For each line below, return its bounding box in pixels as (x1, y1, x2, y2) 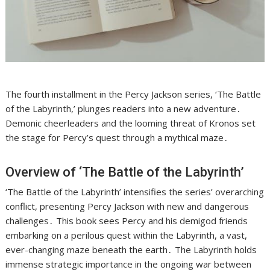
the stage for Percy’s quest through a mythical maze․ (5, 131, 229, 144)
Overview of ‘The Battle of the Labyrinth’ (5, 165, 245, 180)
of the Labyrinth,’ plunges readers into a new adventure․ (5, 102, 242, 115)
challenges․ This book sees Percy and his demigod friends (5, 215, 248, 227)
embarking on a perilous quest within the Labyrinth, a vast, (5, 229, 248, 242)
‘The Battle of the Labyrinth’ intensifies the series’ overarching (5, 186, 265, 198)
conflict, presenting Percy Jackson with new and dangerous (5, 200, 250, 213)
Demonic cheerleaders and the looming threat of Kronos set (5, 117, 256, 130)
